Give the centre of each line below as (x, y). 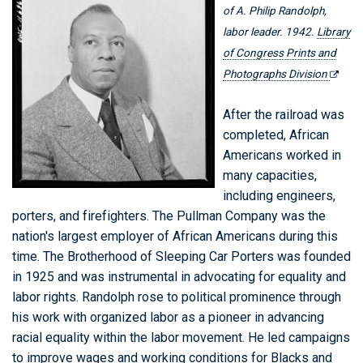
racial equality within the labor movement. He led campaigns (181, 337)
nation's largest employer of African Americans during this (175, 236)
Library (333, 32)
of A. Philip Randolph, (275, 11)
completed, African (276, 135)
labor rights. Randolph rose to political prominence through (177, 297)
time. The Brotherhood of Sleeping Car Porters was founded (181, 256)
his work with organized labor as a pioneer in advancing (168, 317)
